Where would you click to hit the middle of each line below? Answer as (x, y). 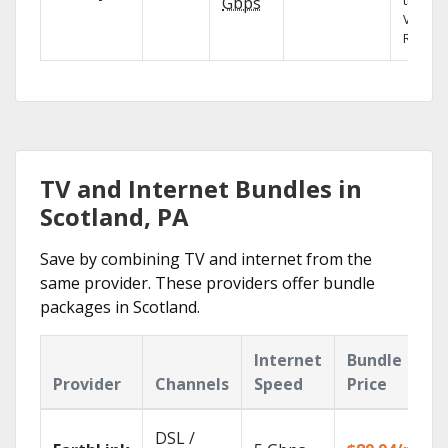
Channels (192, 384)
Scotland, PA (114, 216)
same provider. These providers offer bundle (207, 283)
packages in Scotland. (120, 307)
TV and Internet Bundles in (201, 188)
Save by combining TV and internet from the (206, 259)
